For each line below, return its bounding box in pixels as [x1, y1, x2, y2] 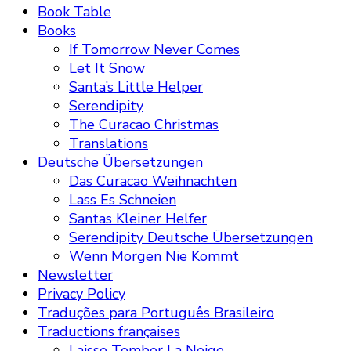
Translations [69, 134, 148, 154]
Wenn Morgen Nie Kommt [69, 247, 239, 266]
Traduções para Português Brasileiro [38, 303, 274, 323]
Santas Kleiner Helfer [69, 209, 207, 229]
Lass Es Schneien [69, 190, 176, 210]
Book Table [38, 2, 111, 22]
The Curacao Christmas [69, 115, 219, 135]
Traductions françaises [38, 322, 180, 342]
